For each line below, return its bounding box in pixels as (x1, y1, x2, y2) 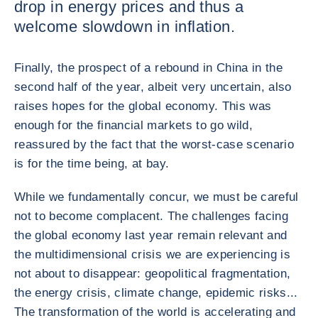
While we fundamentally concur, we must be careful (14, 190, 299, 204)
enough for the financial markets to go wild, (14, 119, 253, 132)
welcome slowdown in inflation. (14, 18, 236, 35)
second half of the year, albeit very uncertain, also (14, 80, 292, 94)
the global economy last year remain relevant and (14, 229, 287, 242)
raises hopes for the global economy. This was (14, 99, 272, 113)
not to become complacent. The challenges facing (14, 209, 288, 223)
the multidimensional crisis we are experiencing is (14, 248, 290, 261)
